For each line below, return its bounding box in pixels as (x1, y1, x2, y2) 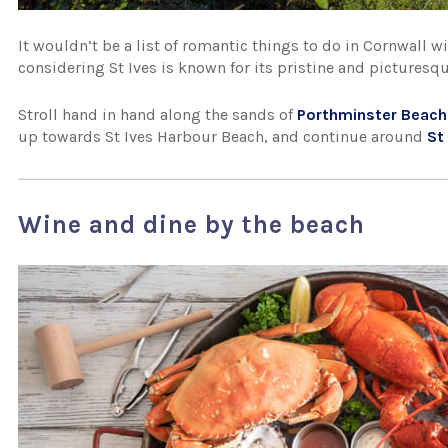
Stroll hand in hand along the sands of (18, 105, 298, 124)
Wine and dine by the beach (18, 210, 366, 239)
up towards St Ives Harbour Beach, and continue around (18, 127, 428, 146)
